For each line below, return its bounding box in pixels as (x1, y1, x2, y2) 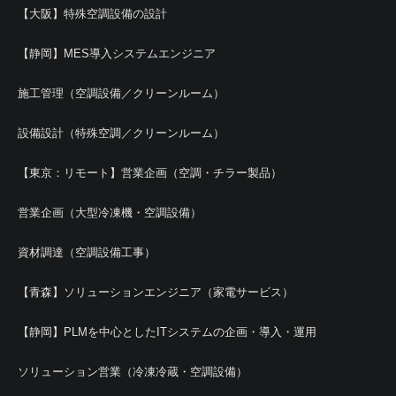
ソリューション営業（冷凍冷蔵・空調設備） (18, 365, 247, 378)
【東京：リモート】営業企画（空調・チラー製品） (18, 166, 282, 179)
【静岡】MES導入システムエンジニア (18, 47, 216, 60)
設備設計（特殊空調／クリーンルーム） (18, 126, 225, 140)
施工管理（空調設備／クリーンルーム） (18, 87, 225, 100)
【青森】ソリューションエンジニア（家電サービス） (18, 286, 293, 299)
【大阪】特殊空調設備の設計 (18, 7, 167, 20)
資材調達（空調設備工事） (18, 246, 156, 259)
